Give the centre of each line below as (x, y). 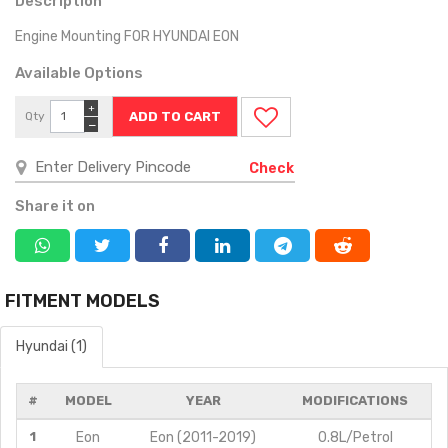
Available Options (79, 72)
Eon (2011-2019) (203, 437)
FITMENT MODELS (82, 300)
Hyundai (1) (51, 346)
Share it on (55, 205)
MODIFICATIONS (355, 400)
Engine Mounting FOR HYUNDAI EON (128, 36)
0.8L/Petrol (355, 437)
